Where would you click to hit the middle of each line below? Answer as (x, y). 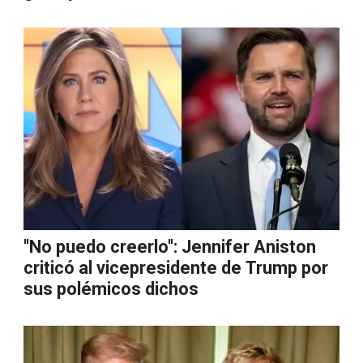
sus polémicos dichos (111, 289)
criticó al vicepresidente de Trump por (176, 268)
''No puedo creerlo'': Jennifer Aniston (170, 247)
